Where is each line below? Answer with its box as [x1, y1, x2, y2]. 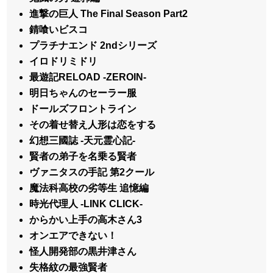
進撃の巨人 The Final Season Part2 [29, 8, 188, 19]
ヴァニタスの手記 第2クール [29, 166, 155, 177]
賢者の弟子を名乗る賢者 [29, 151, 137, 161]
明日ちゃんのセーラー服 [29, 87, 137, 98]
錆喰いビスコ [29, 24, 88, 35]
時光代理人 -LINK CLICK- [29, 198, 143, 209]
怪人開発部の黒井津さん [29, 246, 137, 257]
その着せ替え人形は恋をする [29, 119, 157, 130]
